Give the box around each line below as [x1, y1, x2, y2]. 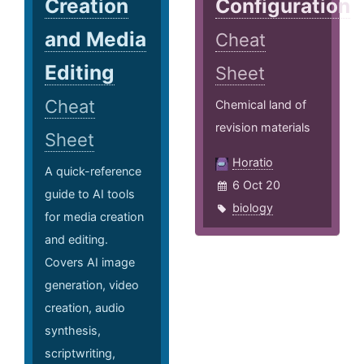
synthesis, [45, 323, 101, 338]
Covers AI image [45, 255, 135, 270]
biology [232, 201, 274, 215]
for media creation [45, 210, 144, 224]
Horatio [232, 155, 274, 170]
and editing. [45, 232, 108, 247]
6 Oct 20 [232, 178, 281, 193]
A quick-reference [45, 164, 141, 179]
